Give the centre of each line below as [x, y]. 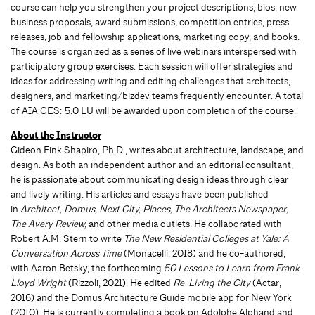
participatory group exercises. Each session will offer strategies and [152, 66]
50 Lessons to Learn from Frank [232, 268]
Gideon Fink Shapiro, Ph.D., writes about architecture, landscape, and [157, 149]
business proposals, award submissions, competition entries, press [150, 21]
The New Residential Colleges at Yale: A [206, 238]
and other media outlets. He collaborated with [184, 223]
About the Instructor [56, 135]
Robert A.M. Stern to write [67, 238]
